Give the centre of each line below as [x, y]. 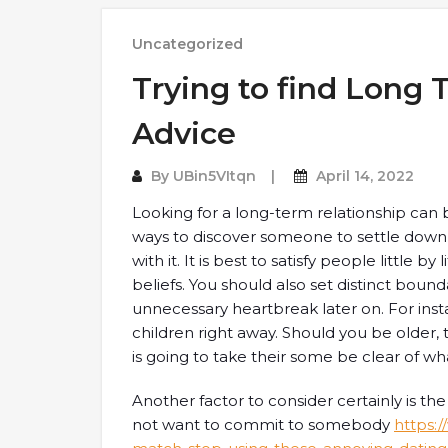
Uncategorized [187, 44]
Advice [184, 133]
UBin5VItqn [214, 176]
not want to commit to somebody [263, 424]
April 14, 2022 [365, 176]
